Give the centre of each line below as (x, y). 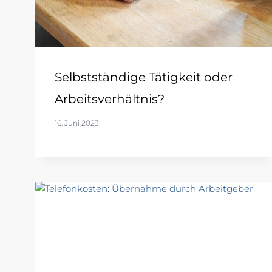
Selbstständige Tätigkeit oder (144, 77)
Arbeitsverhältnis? (110, 99)
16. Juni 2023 (77, 123)
